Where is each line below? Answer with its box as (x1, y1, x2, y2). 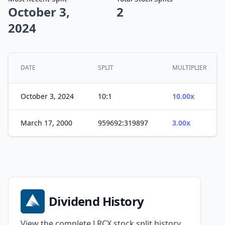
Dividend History (49, 193, 144, 209)
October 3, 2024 (21, 91, 74, 101)
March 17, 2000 (21, 118, 72, 128)
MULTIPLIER (172, 63, 206, 72)
